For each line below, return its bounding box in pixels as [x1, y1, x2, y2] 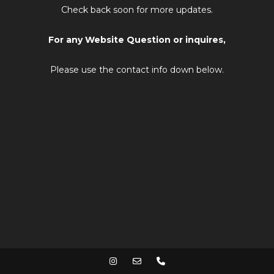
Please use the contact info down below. [50, 64, 224, 75]
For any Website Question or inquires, [48, 34, 226, 45]
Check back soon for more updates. [61, 4, 213, 15]
